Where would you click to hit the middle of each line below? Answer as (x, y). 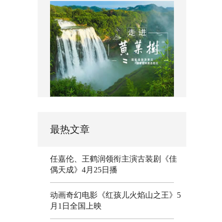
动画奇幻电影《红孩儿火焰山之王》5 (115, 195)
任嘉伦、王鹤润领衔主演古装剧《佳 (113, 159)
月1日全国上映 (76, 206)
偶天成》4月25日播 (84, 169)
